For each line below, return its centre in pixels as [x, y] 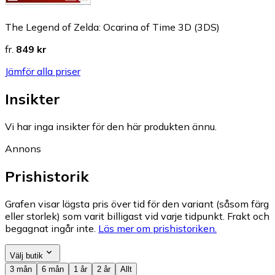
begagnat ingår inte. [50, 228]
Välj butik [26, 255]
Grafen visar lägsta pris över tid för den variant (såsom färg [137, 203]
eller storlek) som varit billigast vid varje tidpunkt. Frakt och [137, 216]
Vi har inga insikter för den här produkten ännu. [111, 126]
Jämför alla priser [43, 71]
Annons [23, 148]
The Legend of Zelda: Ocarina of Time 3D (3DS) [112, 27]
